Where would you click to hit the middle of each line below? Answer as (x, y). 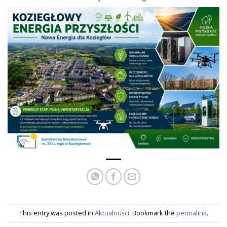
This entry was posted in (57, 213)
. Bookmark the (153, 213)
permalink (191, 213)
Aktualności (112, 213)
